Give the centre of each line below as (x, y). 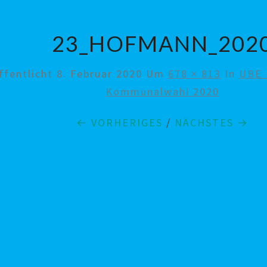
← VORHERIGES (120, 122)
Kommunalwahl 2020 (163, 91)
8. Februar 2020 (99, 74)
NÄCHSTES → (212, 122)
